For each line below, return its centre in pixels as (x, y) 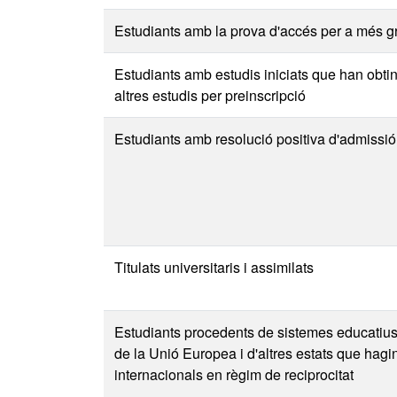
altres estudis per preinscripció (210, 95)
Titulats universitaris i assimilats (214, 267)
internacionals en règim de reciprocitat (234, 374)
